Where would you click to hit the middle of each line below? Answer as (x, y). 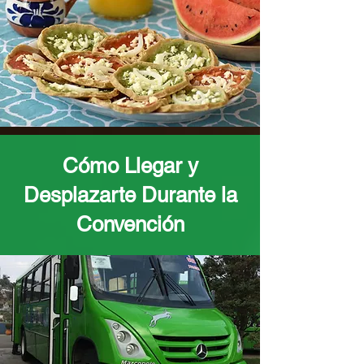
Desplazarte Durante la (130, 195)
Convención (130, 224)
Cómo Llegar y (130, 166)
